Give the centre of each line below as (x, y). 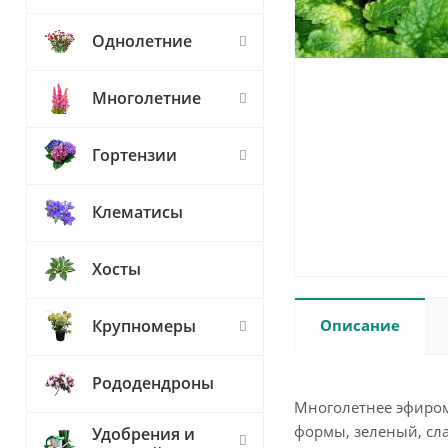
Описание (360, 324)
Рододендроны (153, 383)
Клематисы (137, 212)
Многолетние (146, 98)
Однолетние (142, 41)
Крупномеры (144, 326)
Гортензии (134, 155)
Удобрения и (143, 434)
